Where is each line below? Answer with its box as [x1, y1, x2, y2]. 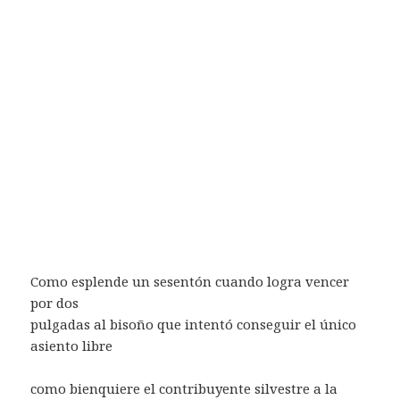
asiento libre [30, 336, 113, 354]
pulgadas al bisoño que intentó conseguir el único [30, 314, 357, 333]
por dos [30, 293, 79, 312]
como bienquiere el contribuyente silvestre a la [30, 379, 338, 397]
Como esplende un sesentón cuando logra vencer [30, 271, 350, 290]
